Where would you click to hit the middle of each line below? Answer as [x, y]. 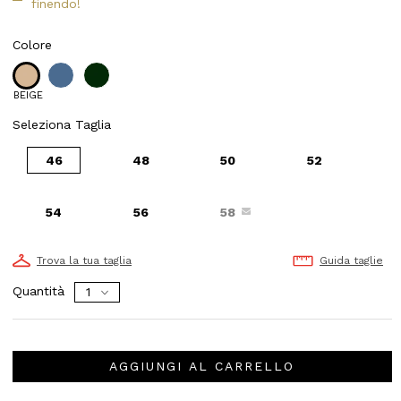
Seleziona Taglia [62, 125]
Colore [32, 45]
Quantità [38, 291]
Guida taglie [351, 261]
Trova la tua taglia [84, 261]
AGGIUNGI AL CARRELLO [202, 366]
